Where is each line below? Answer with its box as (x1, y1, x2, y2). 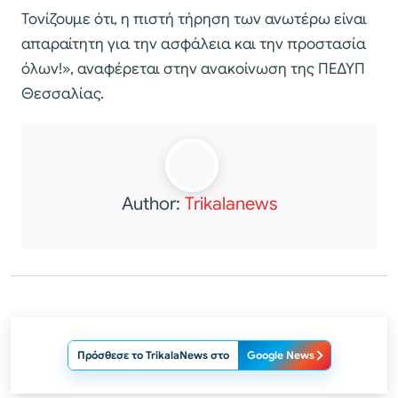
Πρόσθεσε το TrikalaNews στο (76, 348, 229, 362)
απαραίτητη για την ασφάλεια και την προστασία (21, 35, 366, 54)
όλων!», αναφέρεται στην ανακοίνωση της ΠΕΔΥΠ (21, 60, 365, 79)
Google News (246, 348, 314, 362)
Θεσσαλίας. (21, 84, 104, 104)
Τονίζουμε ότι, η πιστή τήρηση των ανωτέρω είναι (21, 10, 367, 29)
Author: (121, 193, 185, 216)
